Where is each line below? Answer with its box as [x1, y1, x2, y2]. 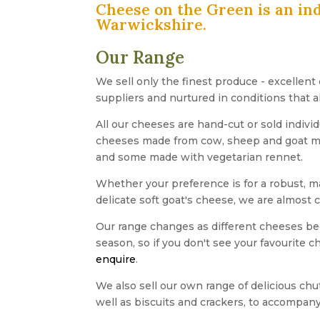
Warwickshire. [96, 15, 207, 35]
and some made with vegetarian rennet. [96, 151, 304, 164]
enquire [96, 253, 136, 266]
